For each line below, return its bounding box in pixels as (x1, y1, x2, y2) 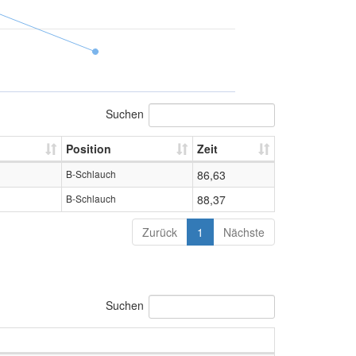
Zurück (142, 223, 177, 240)
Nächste (223, 223, 265, 240)
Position (66, 140, 111, 157)
